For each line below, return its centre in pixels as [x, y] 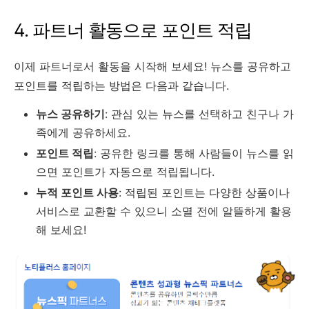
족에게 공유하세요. [83, 132]
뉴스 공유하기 [70, 113]
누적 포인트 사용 [77, 192]
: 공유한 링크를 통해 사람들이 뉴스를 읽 [194, 153]
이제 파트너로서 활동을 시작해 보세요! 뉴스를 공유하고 [152, 66]
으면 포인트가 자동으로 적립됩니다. [125, 171]
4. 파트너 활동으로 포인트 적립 [133, 30]
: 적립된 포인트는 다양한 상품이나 [204, 192]
